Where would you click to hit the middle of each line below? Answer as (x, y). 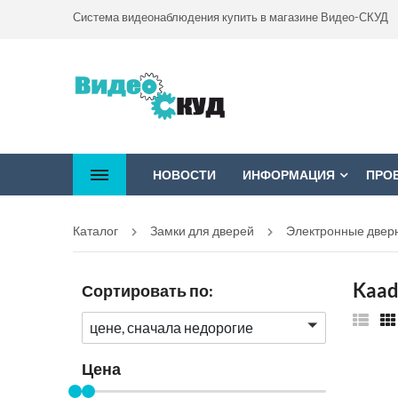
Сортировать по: (147, 291)
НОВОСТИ (184, 175)
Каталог (96, 231)
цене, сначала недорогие (171, 327)
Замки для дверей (202, 231)
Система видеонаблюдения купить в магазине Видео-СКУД (231, 17)
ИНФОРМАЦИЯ (289, 175)
